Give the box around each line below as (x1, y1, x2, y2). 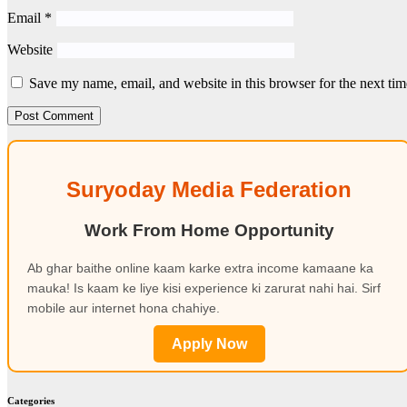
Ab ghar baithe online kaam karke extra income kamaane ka (27, 261, 373, 276)
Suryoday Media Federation (66, 177, 352, 203)
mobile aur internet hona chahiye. (27, 301, 220, 316)
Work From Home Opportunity (84, 221, 334, 241)
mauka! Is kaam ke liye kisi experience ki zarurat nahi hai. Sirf (27, 281, 381, 296)
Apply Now (171, 336, 247, 352)
